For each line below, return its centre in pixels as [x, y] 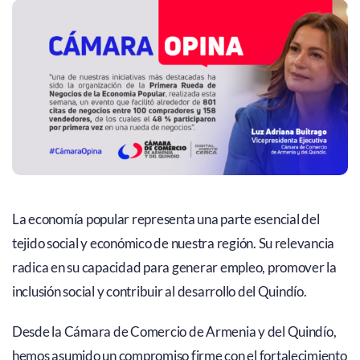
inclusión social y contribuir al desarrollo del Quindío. [159, 291]
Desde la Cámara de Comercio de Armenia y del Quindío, [174, 331]
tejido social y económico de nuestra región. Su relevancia [173, 243]
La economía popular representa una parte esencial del [166, 219]
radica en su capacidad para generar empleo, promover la [174, 267]
